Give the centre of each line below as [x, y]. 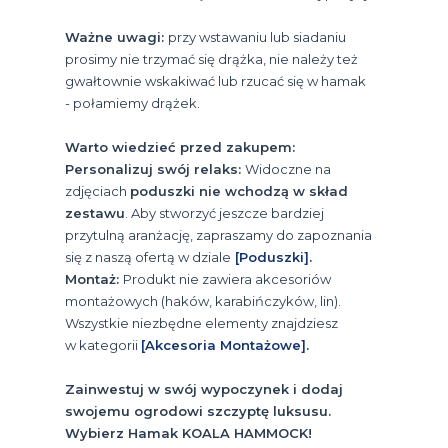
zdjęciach [97, 190]
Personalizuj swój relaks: [155, 168]
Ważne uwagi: [116, 36]
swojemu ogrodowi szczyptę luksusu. [198, 410]
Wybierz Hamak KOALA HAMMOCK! [188, 432]
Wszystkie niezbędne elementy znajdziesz [201, 322]
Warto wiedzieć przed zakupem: [180, 146]
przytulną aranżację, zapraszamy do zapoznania [218, 234]
